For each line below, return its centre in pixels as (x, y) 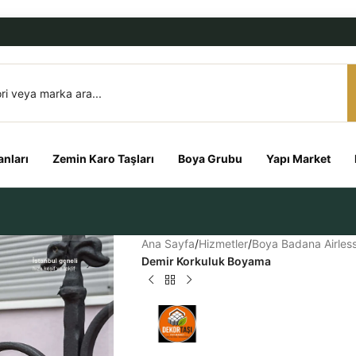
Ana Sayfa (168, 244)
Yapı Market (298, 159)
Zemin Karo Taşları (103, 159)
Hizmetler (223, 244)
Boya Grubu (210, 159)
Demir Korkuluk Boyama (206, 261)
